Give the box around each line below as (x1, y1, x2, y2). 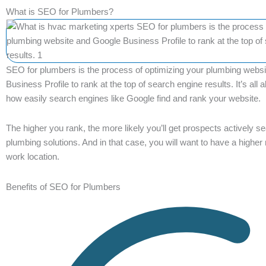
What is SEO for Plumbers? (6, 7, 116, 17)
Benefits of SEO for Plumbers (6, 181, 121, 192)
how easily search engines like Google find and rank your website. (6, 93, 261, 103)
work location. (6, 151, 62, 162)
